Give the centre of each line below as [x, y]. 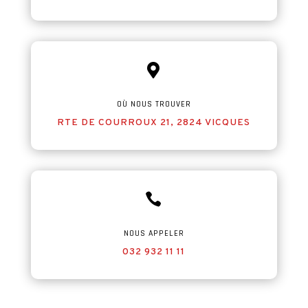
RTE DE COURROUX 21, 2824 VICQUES [154, 123]
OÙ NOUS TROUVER [154, 104]
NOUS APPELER [154, 233]
